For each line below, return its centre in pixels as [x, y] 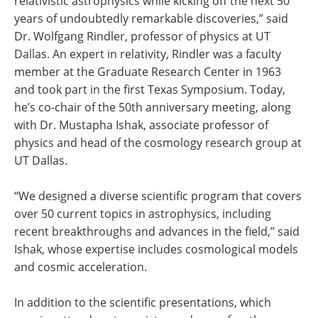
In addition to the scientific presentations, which [143, 302]
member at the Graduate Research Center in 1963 [148, 72]
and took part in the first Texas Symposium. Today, [150, 89]
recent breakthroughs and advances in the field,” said [157, 231]
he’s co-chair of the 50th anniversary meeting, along [153, 107]
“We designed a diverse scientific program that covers [158, 196]
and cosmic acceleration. [81, 267]
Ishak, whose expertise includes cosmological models [156, 249]
